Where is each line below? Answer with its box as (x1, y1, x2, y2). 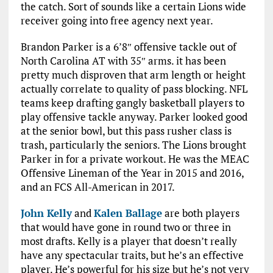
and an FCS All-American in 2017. (20, 180, 175, 194)
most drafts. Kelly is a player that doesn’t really (20, 234, 237, 248)
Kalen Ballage (93, 206, 162, 220)
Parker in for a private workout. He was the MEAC (20, 152, 249, 166)
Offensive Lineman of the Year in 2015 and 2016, (20, 166, 244, 180)
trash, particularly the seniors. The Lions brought (20, 138, 246, 152)
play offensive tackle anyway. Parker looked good (20, 110, 247, 124)
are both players (161, 206, 239, 220)
